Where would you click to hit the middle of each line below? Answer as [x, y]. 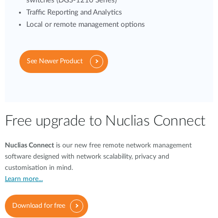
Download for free [39, 206]
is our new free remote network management [123, 145]
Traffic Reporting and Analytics [74, 12]
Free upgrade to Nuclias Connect [105, 121]
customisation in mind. [39, 168]
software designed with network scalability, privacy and [87, 157]
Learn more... [24, 179]
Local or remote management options [86, 25]
